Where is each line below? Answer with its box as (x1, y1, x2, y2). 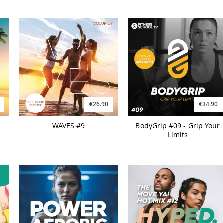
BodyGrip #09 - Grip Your (135, 120, 220, 130)
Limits (167, 129, 188, 139)
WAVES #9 (52, 120, 85, 130)
